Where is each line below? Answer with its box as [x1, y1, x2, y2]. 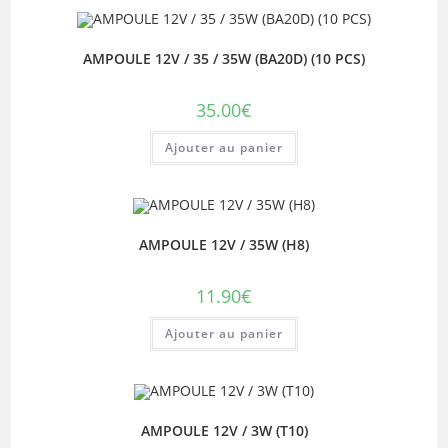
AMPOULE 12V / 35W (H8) [139, 235, 309, 254]
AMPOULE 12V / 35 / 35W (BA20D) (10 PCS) [83, 49, 365, 69]
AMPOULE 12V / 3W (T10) [140, 420, 308, 440]
